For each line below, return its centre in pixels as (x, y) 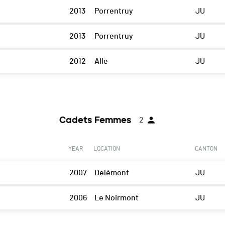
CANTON (206, 149)
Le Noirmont (116, 198)
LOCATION (106, 149)
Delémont (111, 173)
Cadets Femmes (95, 120)
